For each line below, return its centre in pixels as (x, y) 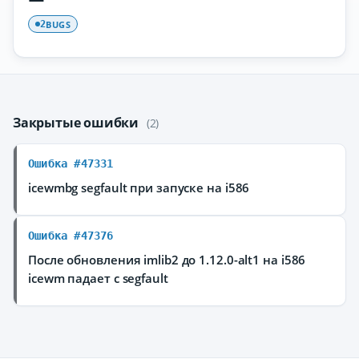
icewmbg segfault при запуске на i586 (139, 188)
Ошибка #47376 (71, 236)
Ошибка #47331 (71, 163)
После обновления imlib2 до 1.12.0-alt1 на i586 (167, 260)
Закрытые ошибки (77, 123)
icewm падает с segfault (98, 278)
